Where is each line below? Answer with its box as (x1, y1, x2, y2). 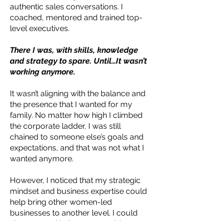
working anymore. (10, 67, 77, 76)
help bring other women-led (10, 197, 112, 207)
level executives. (10, 24, 70, 33)
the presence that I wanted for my (10, 100, 132, 109)
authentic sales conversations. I (10, 2, 123, 11)
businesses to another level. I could (10, 208, 138, 218)
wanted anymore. (10, 154, 74, 163)
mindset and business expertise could (10, 186, 147, 196)
